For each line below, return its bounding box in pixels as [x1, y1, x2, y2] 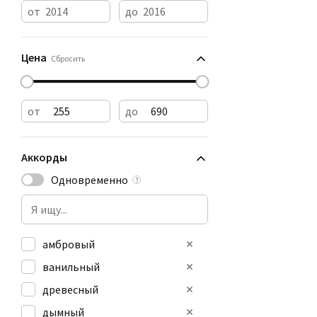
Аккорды [21, 150, 67, 164]
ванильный [42, 260, 100, 274]
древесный [42, 282, 98, 296]
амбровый [42, 237, 95, 251]
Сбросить [51, 53, 85, 64]
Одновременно [51, 173, 128, 187]
